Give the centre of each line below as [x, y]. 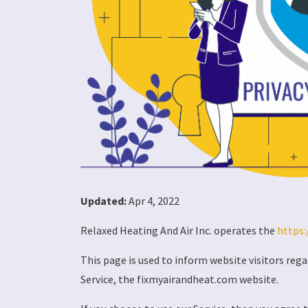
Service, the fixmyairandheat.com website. [179, 279]
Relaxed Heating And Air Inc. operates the [179, 231]
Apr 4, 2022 [153, 201]
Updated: [103, 201]
